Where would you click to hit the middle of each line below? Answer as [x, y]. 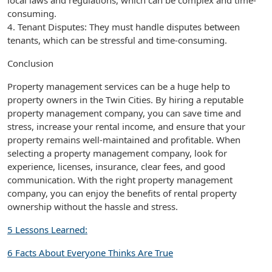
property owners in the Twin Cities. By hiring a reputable [125, 100]
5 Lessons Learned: [47, 229]
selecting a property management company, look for [117, 153]
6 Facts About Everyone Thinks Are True [90, 253]
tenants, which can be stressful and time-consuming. [117, 40]
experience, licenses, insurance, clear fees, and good [116, 166]
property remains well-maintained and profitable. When [124, 140]
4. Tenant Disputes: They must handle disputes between [124, 27]
